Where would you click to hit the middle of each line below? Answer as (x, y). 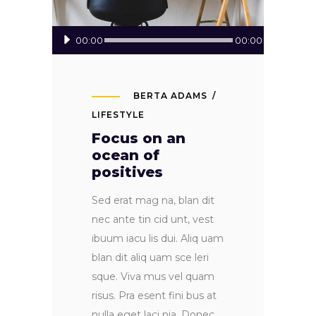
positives (127, 172)
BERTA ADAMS (170, 96)
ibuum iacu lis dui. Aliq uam (158, 239)
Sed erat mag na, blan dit (153, 201)
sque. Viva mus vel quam (153, 277)
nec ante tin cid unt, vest (153, 220)
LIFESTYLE (118, 115)
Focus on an (139, 139)
